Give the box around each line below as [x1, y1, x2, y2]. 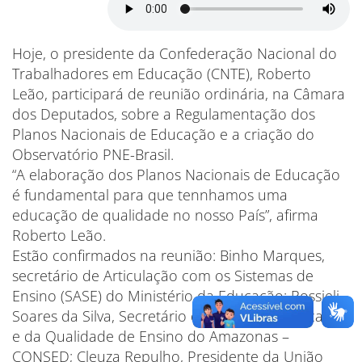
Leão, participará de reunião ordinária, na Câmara [12, 84, 345, 103]
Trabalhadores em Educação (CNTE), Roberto [12, 64, 311, 83]
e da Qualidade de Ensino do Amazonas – [12, 326, 289, 346]
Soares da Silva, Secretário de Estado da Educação [12, 306, 347, 326]
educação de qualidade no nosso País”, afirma [12, 205, 318, 225]
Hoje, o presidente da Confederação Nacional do [12, 44, 337, 63]
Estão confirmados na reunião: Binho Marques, [12, 246, 325, 265]
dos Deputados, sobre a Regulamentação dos [12, 104, 315, 124]
